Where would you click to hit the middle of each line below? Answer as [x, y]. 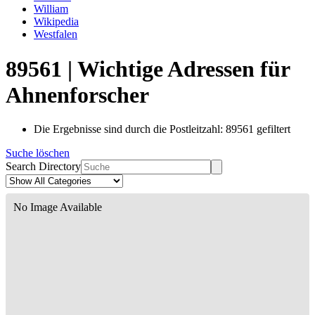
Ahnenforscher [77, 95]
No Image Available [58, 207]
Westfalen [56, 34]
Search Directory [43, 167]
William [51, 9]
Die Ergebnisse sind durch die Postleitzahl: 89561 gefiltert [162, 129]
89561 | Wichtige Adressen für [148, 69]
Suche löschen [38, 153]
